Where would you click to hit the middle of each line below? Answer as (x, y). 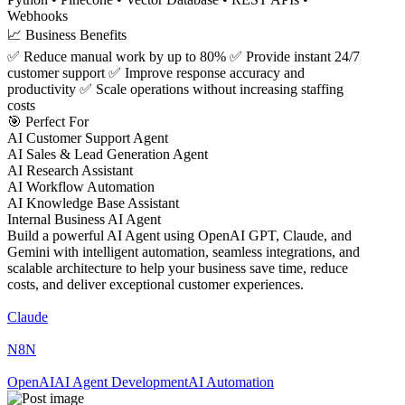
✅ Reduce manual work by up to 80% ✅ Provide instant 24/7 (184, 57)
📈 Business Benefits (67, 35)
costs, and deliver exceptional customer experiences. (155, 285)
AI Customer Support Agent (88, 138)
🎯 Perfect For (48, 122)
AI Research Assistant (70, 171)
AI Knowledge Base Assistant (93, 203)
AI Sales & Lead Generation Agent (108, 155)
